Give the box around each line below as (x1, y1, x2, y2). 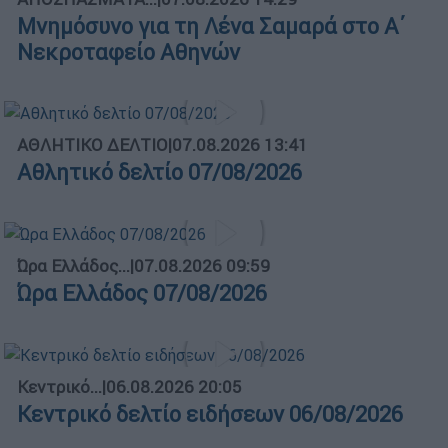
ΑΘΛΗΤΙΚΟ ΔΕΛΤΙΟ (17, 134, 168, 157)
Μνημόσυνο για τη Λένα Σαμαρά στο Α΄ (17, 12, 405, 40)
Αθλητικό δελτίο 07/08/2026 (17, 159, 302, 187)
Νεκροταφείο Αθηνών (17, 38, 240, 66)
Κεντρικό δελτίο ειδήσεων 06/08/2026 (17, 400, 403, 428)
